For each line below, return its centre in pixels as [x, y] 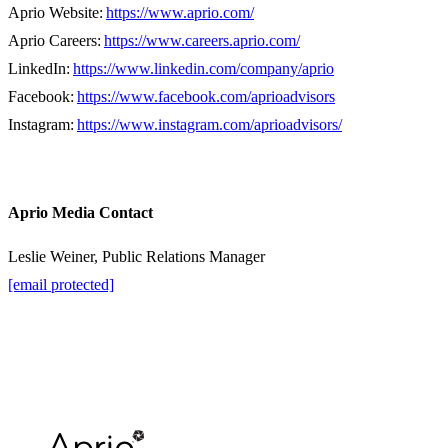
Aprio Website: [57, 13]
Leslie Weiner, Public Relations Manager [136, 257]
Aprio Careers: [56, 41]
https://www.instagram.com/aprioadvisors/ [209, 125]
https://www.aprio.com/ [180, 13]
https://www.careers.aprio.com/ [202, 41]
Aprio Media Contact [80, 213]
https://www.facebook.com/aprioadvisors [206, 97]
